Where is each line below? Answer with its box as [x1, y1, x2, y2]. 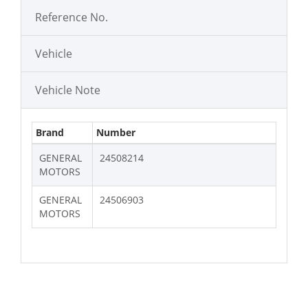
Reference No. [35, 9, 108, 25]
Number [96, 125, 135, 139]
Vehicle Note [35, 82, 100, 98]
